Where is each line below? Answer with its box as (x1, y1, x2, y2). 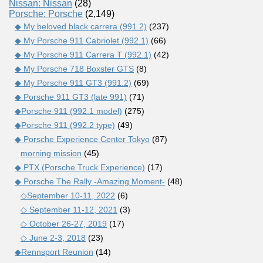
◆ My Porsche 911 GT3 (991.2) (15, 77, 131, 87)
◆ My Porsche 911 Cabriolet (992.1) (15, 35, 149, 45)
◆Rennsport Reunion (15, 247, 93, 257)
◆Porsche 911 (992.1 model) (15, 106, 122, 116)
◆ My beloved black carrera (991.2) (15, 21, 147, 31)
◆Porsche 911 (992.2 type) (15, 120, 115, 130)
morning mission (21, 148, 82, 158)
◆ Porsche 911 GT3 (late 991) (15, 92, 127, 102)
